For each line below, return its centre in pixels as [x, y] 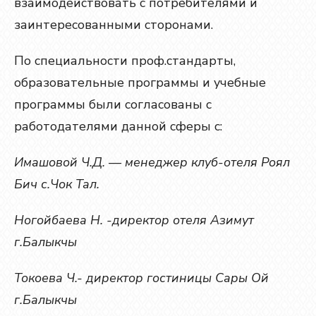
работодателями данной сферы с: [118, 126]
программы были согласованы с [113, 104]
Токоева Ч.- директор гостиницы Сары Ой [141, 278]
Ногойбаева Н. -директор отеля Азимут [134, 220]
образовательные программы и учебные [140, 83]
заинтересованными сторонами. [114, 25]
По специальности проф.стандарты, [125, 61]
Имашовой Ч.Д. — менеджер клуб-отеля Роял [152, 162]
